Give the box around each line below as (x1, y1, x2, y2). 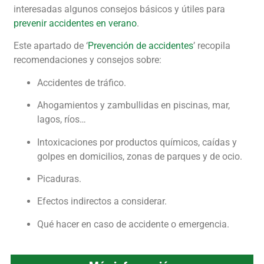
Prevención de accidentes (88, 40, 193, 52)
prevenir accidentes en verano (14, 18, 137, 29)
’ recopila (193, 40, 230, 52)
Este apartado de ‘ (14, 40, 88, 52)
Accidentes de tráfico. (37, 77, 126, 88)
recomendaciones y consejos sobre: (14, 54, 161, 66)
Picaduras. (37, 173, 81, 185)
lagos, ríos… (37, 114, 86, 126)
